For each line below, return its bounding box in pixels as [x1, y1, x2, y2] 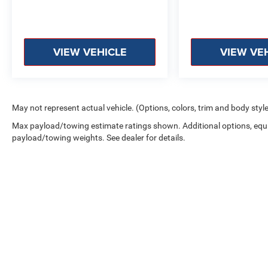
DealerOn [199, 228, 228, 236]
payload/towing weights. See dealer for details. [12, 133, 185, 143]
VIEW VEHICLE [53, 44, 127, 60]
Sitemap [233, 228, 260, 236]
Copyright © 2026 [130, 228, 189, 236]
